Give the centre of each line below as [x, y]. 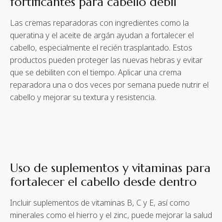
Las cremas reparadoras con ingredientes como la [99, 23]
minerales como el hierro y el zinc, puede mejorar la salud [111, 215]
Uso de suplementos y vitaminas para [110, 168]
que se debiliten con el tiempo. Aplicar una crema [96, 73]
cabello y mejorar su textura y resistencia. [83, 97]
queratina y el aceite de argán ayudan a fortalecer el [102, 35]
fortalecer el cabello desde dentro [103, 182]
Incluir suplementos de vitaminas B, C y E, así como [100, 203]
